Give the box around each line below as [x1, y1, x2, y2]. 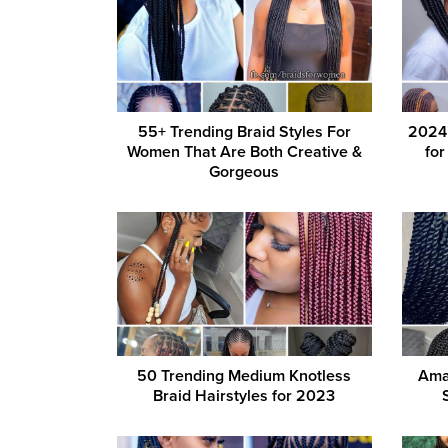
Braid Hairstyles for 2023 [153, 385, 336, 406]
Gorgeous [209, 162, 280, 183]
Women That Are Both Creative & [126, 142, 362, 163]
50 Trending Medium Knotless [137, 365, 352, 386]
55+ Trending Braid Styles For [137, 122, 351, 143]
